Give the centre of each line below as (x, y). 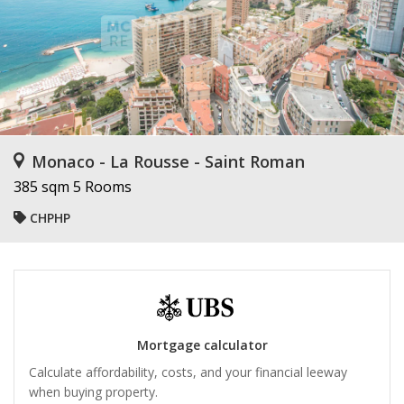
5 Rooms (102, 187)
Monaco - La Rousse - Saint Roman (168, 161)
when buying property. (93, 392)
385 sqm (41, 187)
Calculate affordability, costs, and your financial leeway (188, 372)
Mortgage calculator (202, 345)
